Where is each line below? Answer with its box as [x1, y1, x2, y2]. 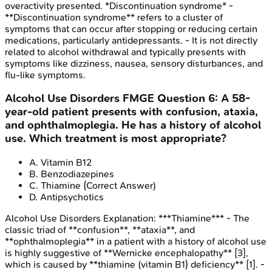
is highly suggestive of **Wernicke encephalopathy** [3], [5, 247, 248, 259]
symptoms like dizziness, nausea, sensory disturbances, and [5, 57, 263, 69]
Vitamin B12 [41, 157, 92, 169]
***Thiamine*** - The [158, 212, 250, 225]
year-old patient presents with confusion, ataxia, [5, 105, 258, 119]
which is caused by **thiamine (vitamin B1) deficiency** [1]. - [5, 259, 265, 271]
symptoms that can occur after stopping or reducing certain [5, 22, 257, 35]
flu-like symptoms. [5, 69, 86, 81]
